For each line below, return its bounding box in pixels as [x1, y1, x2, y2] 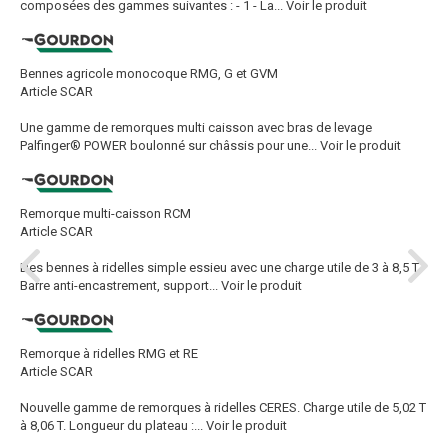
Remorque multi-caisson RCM [20, 206, 191, 221]
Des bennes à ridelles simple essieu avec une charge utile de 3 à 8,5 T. [20, 260, 421, 275]
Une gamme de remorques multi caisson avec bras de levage [20, 120, 372, 135]
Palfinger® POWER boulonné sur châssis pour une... [20, 138, 317, 153]
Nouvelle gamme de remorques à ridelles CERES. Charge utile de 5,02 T [20, 400, 426, 415]
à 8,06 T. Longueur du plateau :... [20, 418, 203, 433]
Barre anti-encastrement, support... [20, 278, 218, 293]
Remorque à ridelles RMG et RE [20, 346, 198, 361]
